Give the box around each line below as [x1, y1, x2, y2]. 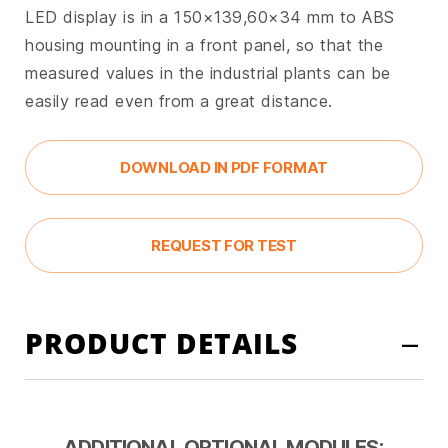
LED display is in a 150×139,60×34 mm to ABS [25, 6, 395, 27]
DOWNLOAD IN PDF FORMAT [119, 157, 329, 177]
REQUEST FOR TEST [151, 235, 297, 255]
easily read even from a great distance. [25, 90, 333, 111]
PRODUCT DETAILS [25, 323, 298, 362]
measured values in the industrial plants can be [25, 62, 391, 83]
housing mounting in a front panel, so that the [25, 34, 383, 55]
